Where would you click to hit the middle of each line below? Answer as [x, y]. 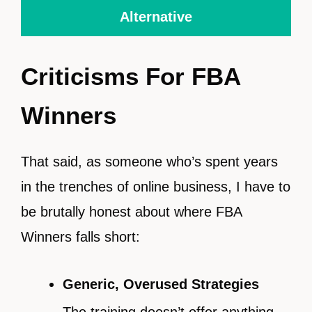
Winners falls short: [80, 237]
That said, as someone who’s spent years [149, 162]
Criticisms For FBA [131, 77]
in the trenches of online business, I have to [156, 187]
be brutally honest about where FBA [131, 212]
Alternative [156, 17]
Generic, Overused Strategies [161, 284]
